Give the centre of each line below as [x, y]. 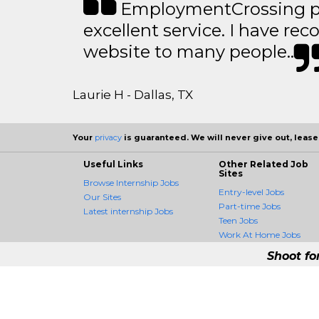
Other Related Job [263, 164]
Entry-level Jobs [251, 192]
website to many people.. [189, 52]
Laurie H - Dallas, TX [133, 95]
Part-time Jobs [250, 206]
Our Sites [102, 197]
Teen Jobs [238, 220]
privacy [108, 137]
